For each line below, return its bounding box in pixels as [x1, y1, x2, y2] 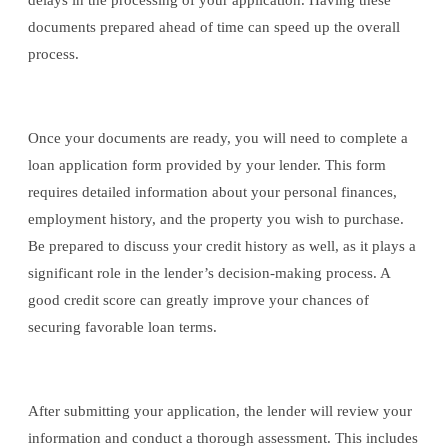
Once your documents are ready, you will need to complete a [28, 130, 408, 147]
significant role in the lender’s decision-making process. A [28, 265, 390, 282]
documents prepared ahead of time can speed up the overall [28, 19, 400, 36]
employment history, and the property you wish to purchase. [28, 211, 404, 228]
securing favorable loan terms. [28, 319, 217, 336]
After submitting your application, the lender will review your [28, 403, 412, 420]
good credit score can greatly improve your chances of [28, 292, 369, 309]
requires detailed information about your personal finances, [28, 184, 397, 201]
